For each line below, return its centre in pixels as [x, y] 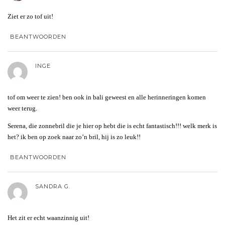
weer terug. [22, 108]
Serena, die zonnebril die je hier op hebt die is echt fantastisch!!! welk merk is [112, 126]
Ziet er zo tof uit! [30, 16]
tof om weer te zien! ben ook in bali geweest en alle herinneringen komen [107, 97]
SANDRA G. [53, 186]
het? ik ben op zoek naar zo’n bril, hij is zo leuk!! [74, 137]
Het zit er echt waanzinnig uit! [48, 217]
